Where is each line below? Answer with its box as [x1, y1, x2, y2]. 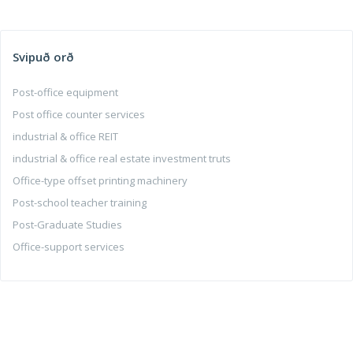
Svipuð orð [13, 49, 74, 65]
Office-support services [13, 240, 124, 254]
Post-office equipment [13, 85, 118, 99]
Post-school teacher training [13, 195, 147, 210]
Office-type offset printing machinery [13, 173, 188, 188]
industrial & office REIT [13, 129, 118, 143]
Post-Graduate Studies [13, 217, 122, 232]
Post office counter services [13, 107, 145, 121]
